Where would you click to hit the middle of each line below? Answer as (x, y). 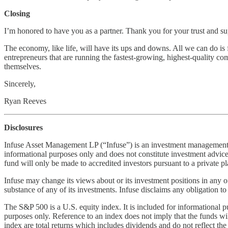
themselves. (23, 66)
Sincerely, (20, 83)
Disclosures (23, 127)
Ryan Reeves (25, 101)
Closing (17, 13)
